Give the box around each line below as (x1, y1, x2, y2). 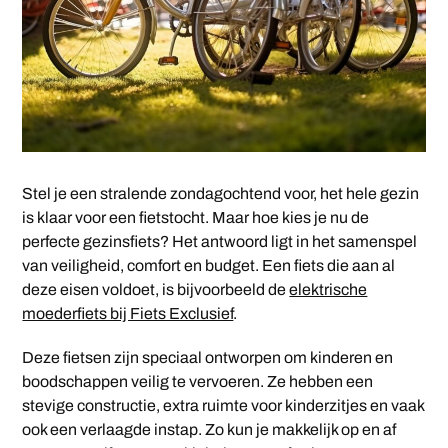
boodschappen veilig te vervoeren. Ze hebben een (22, 372, 374, 390)
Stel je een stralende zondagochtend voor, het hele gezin (22, 184, 420, 202)
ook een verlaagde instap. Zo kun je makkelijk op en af (22, 420, 397, 438)
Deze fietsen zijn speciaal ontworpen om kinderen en (22, 348, 394, 366)
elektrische (289, 280, 368, 298)
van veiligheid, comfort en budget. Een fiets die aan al (22, 256, 396, 274)
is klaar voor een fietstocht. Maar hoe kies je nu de (22, 208, 370, 226)
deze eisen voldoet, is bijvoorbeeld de (22, 280, 290, 298)
